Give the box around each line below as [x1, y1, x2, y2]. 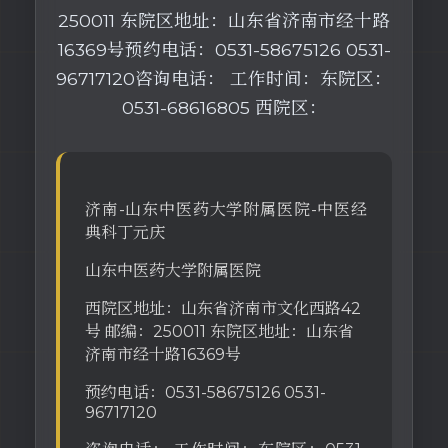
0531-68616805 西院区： [121, 97, 327, 118]
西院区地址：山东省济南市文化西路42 [85, 299, 361, 318]
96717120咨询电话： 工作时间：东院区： [56, 68, 392, 89]
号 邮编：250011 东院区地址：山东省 [85, 322, 354, 341]
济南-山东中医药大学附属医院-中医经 [85, 200, 367, 219]
